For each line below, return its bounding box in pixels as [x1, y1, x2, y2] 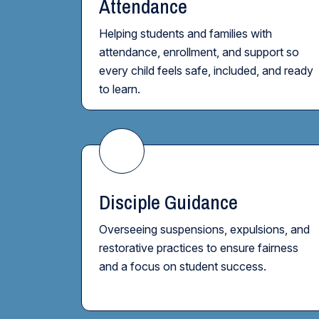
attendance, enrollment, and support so [99, 45, 299, 59]
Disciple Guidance [99, 189, 238, 216]
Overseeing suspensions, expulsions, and [99, 222, 310, 236]
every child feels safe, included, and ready [99, 63, 313, 78]
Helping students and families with [99, 26, 272, 41]
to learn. [99, 82, 140, 96]
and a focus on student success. [99, 259, 266, 273]
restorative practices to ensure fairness [99, 241, 298, 255]
